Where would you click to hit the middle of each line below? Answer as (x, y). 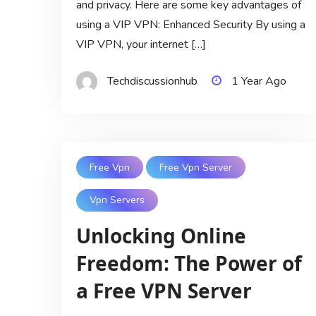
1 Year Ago (259, 81)
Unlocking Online (161, 235)
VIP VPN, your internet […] (141, 45)
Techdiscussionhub (152, 81)
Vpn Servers (117, 200)
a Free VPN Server (164, 290)
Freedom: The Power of (189, 263)
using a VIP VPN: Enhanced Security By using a (190, 25)
